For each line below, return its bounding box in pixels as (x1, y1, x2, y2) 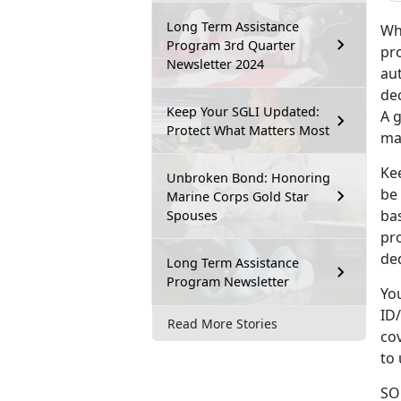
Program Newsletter (166, 272, 289, 290)
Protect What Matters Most (166, 121, 329, 139)
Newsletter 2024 (166, 55, 264, 73)
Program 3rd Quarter (166, 36, 295, 54)
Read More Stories (167, 314, 277, 332)
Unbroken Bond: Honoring (166, 168, 330, 186)
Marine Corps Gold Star (166, 187, 309, 205)
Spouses (166, 206, 218, 224)
